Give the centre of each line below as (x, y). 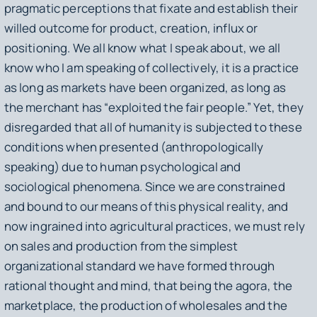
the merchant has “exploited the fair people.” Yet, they (154, 108)
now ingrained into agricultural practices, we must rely (154, 226)
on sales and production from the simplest (121, 246)
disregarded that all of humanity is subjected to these (153, 127)
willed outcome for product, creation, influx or (131, 28)
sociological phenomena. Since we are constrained (144, 187)
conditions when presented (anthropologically (134, 147)
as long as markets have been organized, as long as (145, 88)
